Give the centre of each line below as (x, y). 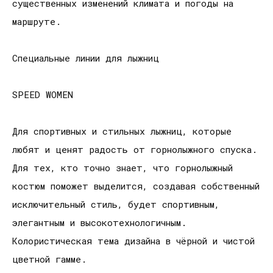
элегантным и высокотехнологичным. (99, 223)
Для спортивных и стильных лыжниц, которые (122, 131)
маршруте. (37, 22)
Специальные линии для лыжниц (86, 58)
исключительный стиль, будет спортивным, (116, 204)
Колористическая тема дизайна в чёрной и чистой (133, 241)
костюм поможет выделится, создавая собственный (136, 186)
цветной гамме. (49, 259)
